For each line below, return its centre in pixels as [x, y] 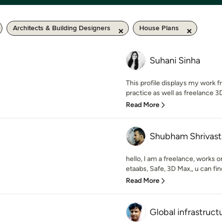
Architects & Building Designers [62, 28]
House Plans [159, 28]
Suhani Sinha [175, 60]
